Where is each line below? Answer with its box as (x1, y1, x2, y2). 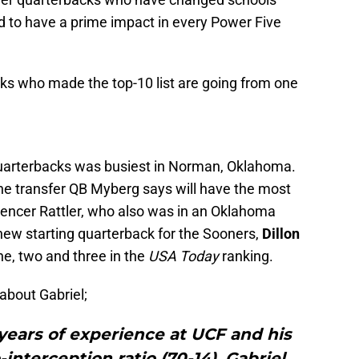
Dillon (262, 225, 300, 243)
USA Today (148, 248, 219, 265)
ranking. (219, 248, 273, 265)
